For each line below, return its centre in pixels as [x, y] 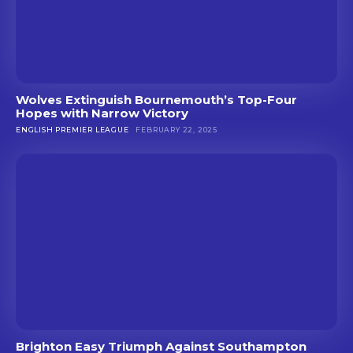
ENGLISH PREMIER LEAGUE [72, 129]
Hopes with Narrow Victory [102, 113]
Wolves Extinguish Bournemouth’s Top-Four [156, 99]
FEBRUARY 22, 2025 [177, 129]
